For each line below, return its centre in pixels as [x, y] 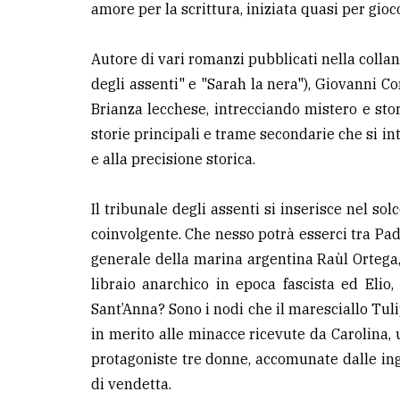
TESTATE [52, 73]
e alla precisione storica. [173, 159]
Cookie [41, 317]
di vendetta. [131, 384]
